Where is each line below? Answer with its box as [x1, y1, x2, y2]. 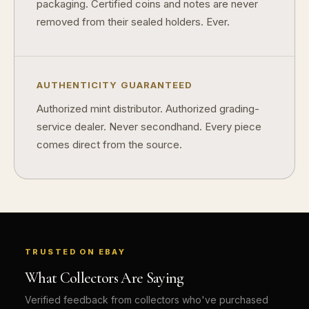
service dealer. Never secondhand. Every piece [37, 119, 261, 133]
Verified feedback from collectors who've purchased [25, 293, 268, 306]
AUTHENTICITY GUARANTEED [37, 79, 192, 90]
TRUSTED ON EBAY [25, 246, 126, 257]
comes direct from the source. [37, 137, 182, 151]
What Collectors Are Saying [25, 268, 184, 287]
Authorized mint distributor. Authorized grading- [37, 101, 259, 115]
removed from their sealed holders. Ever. [37, 14, 230, 28]
